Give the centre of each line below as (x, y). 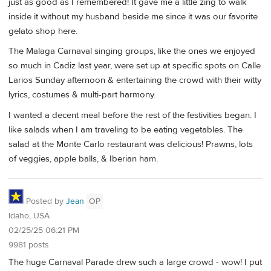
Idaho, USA (29, 216)
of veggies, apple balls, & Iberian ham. (83, 158)
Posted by (45, 202)
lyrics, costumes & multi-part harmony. (82, 95)
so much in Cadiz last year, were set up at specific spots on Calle (135, 66)
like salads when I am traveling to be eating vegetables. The (126, 129)
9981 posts (29, 245)
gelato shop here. (43, 31)
